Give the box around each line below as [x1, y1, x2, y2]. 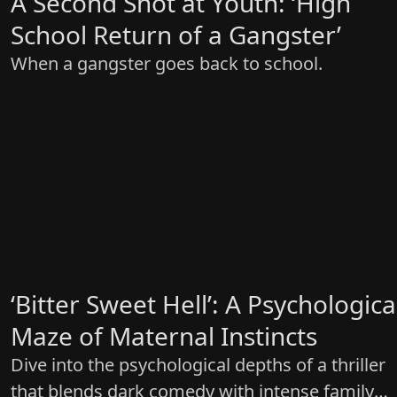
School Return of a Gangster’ [11, 18, 341, 52]
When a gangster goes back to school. [11, 51, 323, 76]
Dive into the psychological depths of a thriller [11, 353, 385, 378]
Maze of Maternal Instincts [11, 319, 317, 354]
